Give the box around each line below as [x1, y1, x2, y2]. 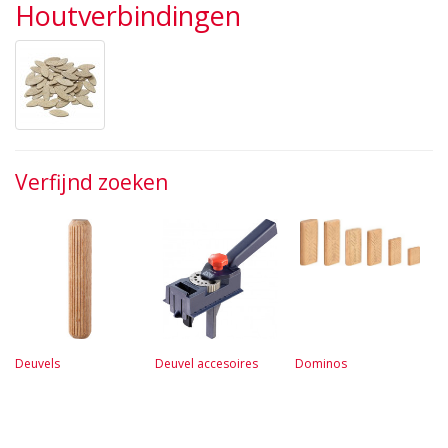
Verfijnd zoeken [15, 168, 168, 197]
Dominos [295, 355, 347, 373]
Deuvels [15, 355, 60, 373]
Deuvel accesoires [155, 355, 258, 373]
